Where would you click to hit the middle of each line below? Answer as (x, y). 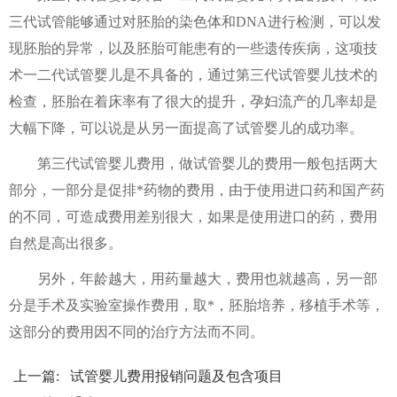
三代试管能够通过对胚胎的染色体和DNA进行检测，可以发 (195, 22)
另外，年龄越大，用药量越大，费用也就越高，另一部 (193, 279)
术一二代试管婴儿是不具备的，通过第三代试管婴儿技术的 (193, 75)
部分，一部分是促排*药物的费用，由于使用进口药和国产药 (197, 190)
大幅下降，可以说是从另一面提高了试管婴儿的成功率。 (186, 128)
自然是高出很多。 (66, 243)
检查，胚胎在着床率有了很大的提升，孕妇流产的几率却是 (193, 101)
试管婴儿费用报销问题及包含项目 (176, 376)
